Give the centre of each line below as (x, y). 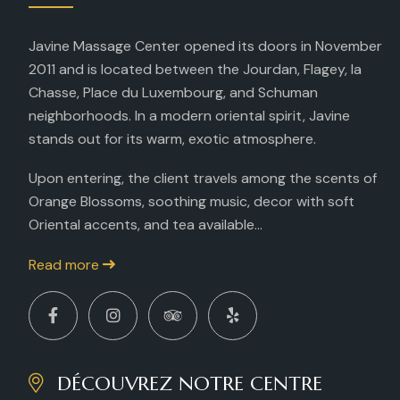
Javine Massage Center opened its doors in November (205, 46)
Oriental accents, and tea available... (146, 224)
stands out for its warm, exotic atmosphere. (172, 138)
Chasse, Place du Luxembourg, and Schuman (173, 92)
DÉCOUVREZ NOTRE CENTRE (187, 383)
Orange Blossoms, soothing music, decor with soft (192, 201)
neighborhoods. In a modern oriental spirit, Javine (189, 115)
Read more (66, 264)
